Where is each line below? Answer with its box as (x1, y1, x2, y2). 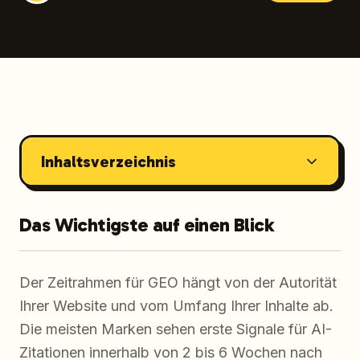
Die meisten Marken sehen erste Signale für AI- (19, 321, 332, 337)
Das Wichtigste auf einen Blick (19, 213, 274, 236)
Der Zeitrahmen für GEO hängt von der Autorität (19, 274, 337, 291)
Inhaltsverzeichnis (40, 151, 176, 171)
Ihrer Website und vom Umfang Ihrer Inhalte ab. (19, 297, 333, 314)
